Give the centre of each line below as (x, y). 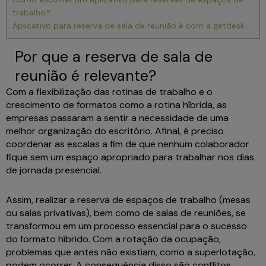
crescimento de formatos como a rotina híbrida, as (116, 105)
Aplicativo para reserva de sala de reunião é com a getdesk (129, 26)
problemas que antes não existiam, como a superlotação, (131, 252)
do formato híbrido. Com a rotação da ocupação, (113, 239)
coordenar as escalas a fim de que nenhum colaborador (128, 144)
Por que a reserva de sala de (114, 57)
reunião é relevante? (90, 76)
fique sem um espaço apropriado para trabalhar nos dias (130, 157)
